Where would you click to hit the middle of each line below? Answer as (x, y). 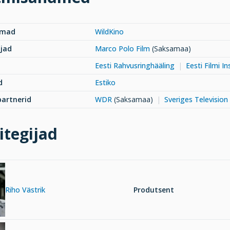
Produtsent (154, 189)
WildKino (109, 32)
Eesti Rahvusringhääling (135, 66)
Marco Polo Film (122, 49)
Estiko (105, 83)
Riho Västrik (25, 189)
